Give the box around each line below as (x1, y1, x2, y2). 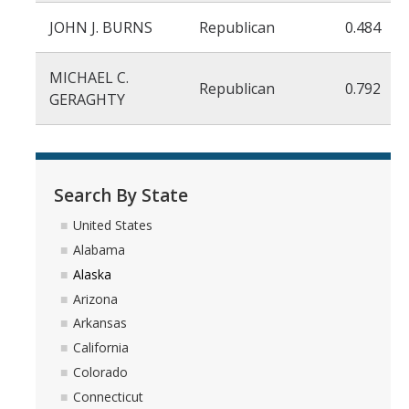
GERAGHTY (49, 89, 125, 110)
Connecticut (73, 387, 143, 405)
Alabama (73, 241, 125, 259)
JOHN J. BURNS (49, 17, 152, 37)
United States (73, 216, 152, 235)
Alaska (73, 265, 111, 283)
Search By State (54, 183, 188, 207)
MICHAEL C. (49, 68, 129, 88)
